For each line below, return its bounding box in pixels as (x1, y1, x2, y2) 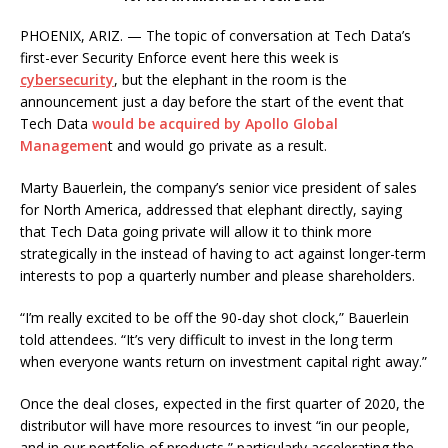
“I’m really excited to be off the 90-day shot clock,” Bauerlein (20, 308, 409, 327)
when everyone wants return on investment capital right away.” (20, 352, 427, 371)
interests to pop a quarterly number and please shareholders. (20, 266, 415, 285)
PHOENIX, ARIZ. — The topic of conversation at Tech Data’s (20, 26, 411, 45)
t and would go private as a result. (108, 136, 327, 155)
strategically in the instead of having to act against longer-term (20, 244, 426, 263)
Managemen (20, 136, 108, 155)
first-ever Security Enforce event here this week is (20, 48, 339, 67)
